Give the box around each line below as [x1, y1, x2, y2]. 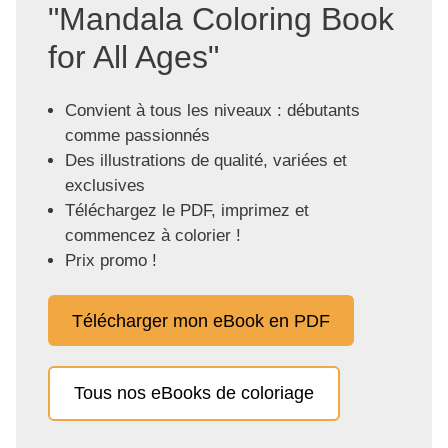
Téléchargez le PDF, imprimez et [64, 201, 309, 221]
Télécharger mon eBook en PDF [72, 310, 330, 331]
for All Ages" [48, 39, 219, 76]
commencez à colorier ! [64, 226, 241, 246]
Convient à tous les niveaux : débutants [64, 101, 360, 121]
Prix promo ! [64, 251, 157, 271]
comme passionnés [64, 126, 210, 146]
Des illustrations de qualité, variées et [64, 151, 347, 171]
